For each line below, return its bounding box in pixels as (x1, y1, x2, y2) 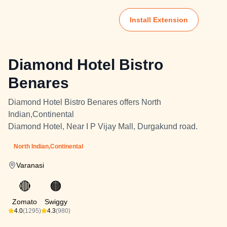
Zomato (12, 198, 37, 206)
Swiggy (44, 198, 67, 206)
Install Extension (130, 16, 188, 24)
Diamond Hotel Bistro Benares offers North (8, 98, 161, 106)
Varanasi (16, 161, 44, 169)
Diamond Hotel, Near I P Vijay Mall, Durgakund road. (8, 122, 198, 131)
